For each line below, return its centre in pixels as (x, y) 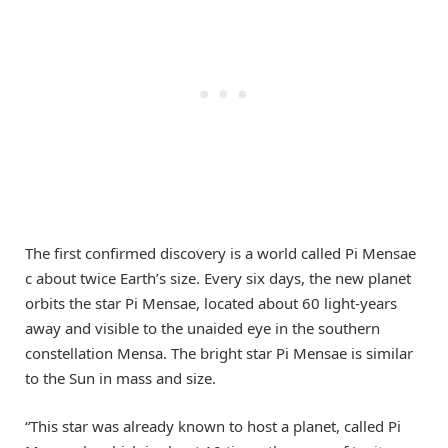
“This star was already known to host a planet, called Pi (213, 425)
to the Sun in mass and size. (120, 377)
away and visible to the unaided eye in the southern (202, 327)
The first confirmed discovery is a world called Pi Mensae (220, 252)
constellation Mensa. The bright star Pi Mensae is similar (219, 352)
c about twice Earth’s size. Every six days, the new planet (218, 277)
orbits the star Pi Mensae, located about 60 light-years (211, 302)
